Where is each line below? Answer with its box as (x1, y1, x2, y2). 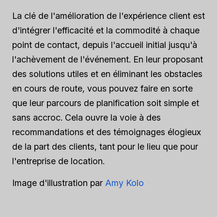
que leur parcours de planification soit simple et (12, 98, 199, 108)
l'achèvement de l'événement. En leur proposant (12, 54, 203, 64)
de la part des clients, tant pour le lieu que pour (12, 141, 198, 152)
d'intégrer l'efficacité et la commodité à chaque (12, 25, 200, 35)
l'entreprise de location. (12, 156, 105, 166)
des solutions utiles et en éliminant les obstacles (12, 69, 202, 79)
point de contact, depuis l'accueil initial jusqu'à (12, 40, 197, 50)
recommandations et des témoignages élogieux (12, 127, 201, 137)
